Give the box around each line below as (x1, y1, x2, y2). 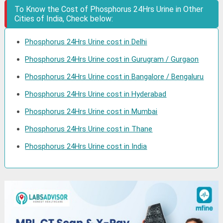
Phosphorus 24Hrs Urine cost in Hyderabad (25, 90, 167, 99)
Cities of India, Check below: (14, 14, 113, 23)
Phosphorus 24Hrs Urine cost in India (25, 142, 147, 151)
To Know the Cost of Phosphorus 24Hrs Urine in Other (14, 4, 204, 14)
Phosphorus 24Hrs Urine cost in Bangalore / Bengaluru (25, 72, 204, 81)
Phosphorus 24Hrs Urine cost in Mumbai (25, 107, 158, 116)
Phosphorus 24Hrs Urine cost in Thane (25, 124, 153, 133)
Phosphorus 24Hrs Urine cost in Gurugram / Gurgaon (25, 55, 199, 64)
